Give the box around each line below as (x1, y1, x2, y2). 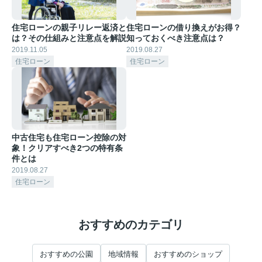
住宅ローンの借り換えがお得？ (126, 22, 241, 32)
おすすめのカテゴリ (78, 218, 184, 232)
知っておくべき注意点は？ (126, 33, 225, 43)
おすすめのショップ (154, 250, 222, 259)
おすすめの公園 (40, 250, 93, 259)
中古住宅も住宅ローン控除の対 (12, 133, 126, 143)
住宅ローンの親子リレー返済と (12, 22, 126, 32)
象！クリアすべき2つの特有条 (12, 143, 123, 153)
